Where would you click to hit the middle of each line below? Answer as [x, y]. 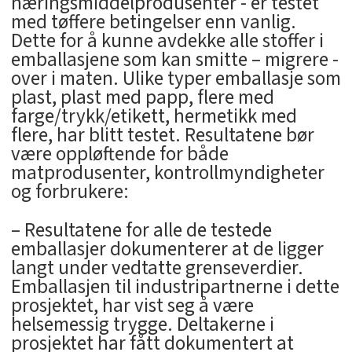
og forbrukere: [70, 191]
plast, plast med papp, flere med [142, 97]
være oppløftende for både [119, 154]
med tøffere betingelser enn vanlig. [153, 22]
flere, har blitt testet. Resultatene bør [162, 135]
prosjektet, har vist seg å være [132, 305]
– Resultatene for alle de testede [141, 230]
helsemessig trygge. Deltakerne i [142, 324]
